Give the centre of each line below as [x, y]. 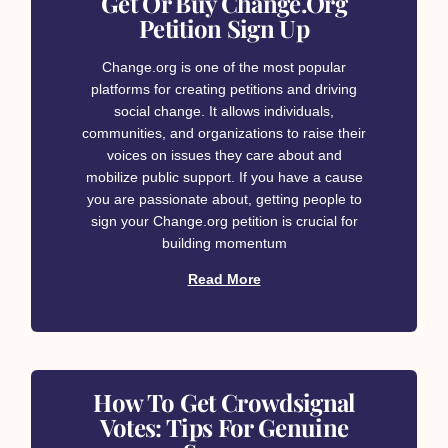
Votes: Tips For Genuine [224, 426]
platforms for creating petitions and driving [224, 88]
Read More [224, 278]
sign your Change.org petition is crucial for [224, 220]
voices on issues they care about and [224, 154]
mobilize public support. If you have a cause [224, 176]
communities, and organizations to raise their [224, 132]
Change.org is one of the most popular [224, 66]
